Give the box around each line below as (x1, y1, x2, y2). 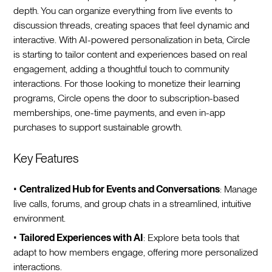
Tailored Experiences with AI (19, 231, 144, 243)
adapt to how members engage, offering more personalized (13, 246, 259, 258)
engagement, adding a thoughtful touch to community (13, 63, 230, 75)
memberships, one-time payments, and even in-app (13, 106, 226, 118)
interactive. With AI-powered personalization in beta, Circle (13, 33, 251, 46)
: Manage (220, 183, 258, 195)
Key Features (13, 151, 78, 166)
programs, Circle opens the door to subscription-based (13, 92, 240, 104)
